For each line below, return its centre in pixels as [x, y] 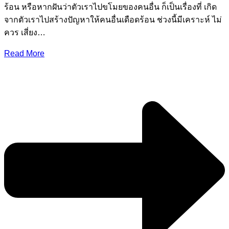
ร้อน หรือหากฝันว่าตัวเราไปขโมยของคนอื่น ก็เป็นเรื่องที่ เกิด [110, 7]
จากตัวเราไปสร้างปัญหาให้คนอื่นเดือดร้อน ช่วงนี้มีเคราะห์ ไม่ [113, 20]
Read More [24, 54]
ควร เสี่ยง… [25, 33]
